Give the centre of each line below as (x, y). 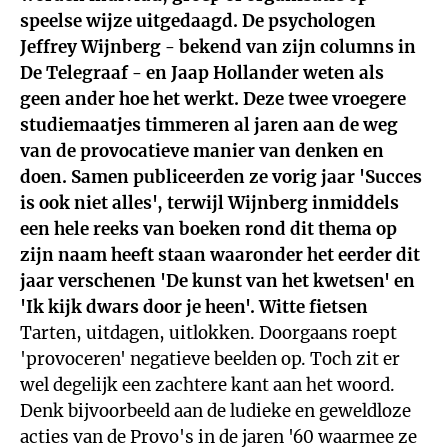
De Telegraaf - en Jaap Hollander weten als (202, 73)
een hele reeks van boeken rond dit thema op (208, 229)
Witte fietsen (313, 307)
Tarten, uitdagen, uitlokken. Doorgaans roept (208, 333)
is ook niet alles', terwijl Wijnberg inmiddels (209, 203)
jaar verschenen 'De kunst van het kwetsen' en (217, 281)
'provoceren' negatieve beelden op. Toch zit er (210, 359)
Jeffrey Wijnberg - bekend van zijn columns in (218, 47)
